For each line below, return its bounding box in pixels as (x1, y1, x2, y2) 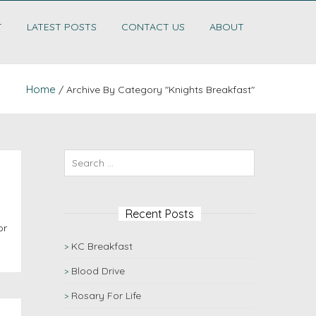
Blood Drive (71, 265, 125, 277)
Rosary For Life (71, 289, 141, 302)
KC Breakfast (71, 240, 133, 253)
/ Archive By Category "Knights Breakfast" (56, 83, 255, 96)
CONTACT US (121, 20, 185, 33)
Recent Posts (125, 207, 194, 221)
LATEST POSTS (27, 20, 97, 33)
